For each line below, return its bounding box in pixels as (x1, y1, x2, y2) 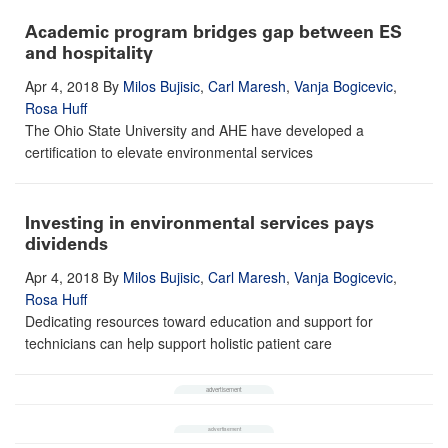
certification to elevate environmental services (25, 141, 313, 162)
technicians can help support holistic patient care (25, 332, 332, 353)
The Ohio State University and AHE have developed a (25, 119, 364, 140)
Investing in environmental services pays (25, 211, 374, 234)
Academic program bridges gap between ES (25, 20, 402, 43)
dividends (25, 232, 108, 255)
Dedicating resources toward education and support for (25, 310, 373, 331)
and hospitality (25, 41, 153, 64)
